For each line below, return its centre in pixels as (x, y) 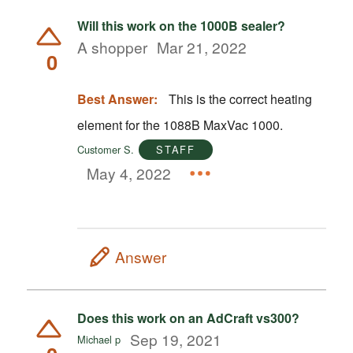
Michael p (98, 340)
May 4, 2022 (129, 173)
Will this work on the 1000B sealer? (181, 25)
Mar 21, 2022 (202, 47)
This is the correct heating (240, 98)
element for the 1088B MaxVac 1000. (180, 124)
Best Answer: (117, 98)
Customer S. (105, 149)
